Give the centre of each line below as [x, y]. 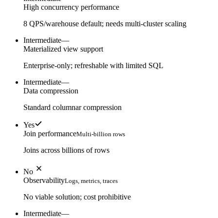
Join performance [50, 134]
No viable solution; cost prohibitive [77, 197]
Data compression [51, 91]
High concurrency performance [71, 7]
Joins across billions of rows [66, 150]
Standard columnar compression [73, 108]
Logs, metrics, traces [91, 181]
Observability [44, 181]
